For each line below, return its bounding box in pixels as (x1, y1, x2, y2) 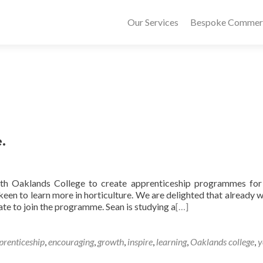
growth (97, 236, 124, 247)
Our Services (127, 16, 178, 28)
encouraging (48, 236, 94, 247)
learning (156, 236, 187, 247)
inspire (127, 236, 153, 247)
